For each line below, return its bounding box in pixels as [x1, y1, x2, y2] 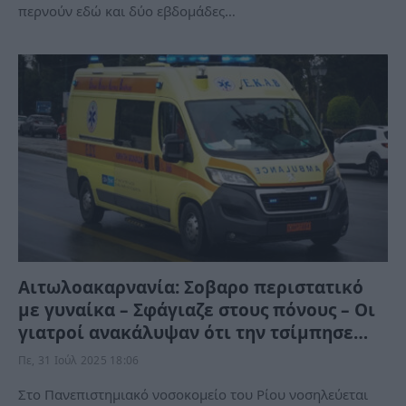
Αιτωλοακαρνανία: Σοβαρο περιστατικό [18, 275, 363, 299]
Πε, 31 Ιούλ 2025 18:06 [18, 353, 140, 368]
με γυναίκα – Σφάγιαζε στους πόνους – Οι [18, 298, 375, 322]
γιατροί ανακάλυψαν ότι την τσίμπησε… [18, 321, 368, 344]
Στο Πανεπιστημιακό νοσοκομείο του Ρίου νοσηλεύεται [18, 385, 368, 403]
